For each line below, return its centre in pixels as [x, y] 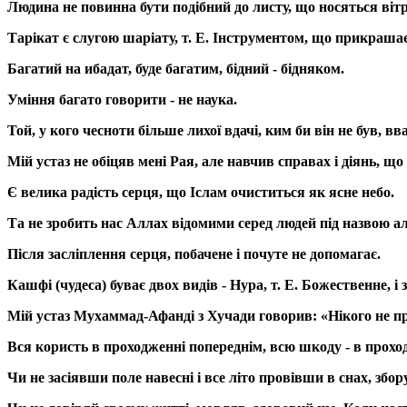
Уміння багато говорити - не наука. [122, 99]
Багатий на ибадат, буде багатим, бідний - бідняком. [176, 68]
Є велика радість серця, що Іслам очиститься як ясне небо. [201, 192]
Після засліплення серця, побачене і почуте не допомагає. [194, 253]
